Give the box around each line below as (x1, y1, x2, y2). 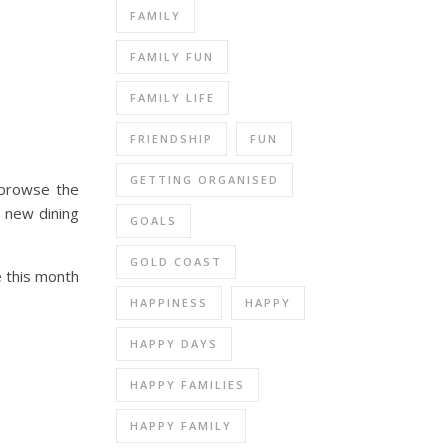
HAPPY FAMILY (130, 417, 232, 433)
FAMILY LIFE (130, 89, 215, 105)
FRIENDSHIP (130, 130, 213, 146)
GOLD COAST (130, 253, 222, 269)
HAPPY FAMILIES (130, 376, 245, 392)
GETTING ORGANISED (130, 171, 279, 187)
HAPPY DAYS (130, 335, 218, 351)
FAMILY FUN (130, 48, 214, 64)
